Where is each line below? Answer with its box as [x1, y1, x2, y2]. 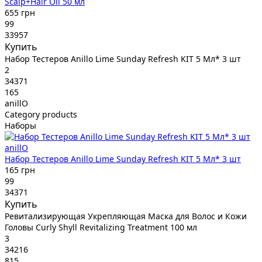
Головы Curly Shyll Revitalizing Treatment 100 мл [5, 221, 197, 233]
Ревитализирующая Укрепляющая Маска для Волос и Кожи [5, 210, 247, 222]
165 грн [5, 164, 35, 175]
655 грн [5, 6, 35, 18]
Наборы [5, 119, 36, 131]
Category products [5, 108, 77, 120]
